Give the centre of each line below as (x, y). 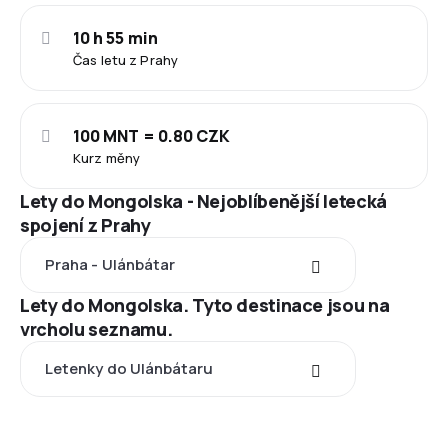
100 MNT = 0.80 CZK (152, 136)
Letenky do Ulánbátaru (129, 368)
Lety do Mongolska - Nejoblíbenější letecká (203, 201)
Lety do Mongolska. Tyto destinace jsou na (205, 305)
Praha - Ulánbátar (110, 264)
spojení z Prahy (85, 225)
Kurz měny (107, 158)
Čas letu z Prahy (126, 60)
